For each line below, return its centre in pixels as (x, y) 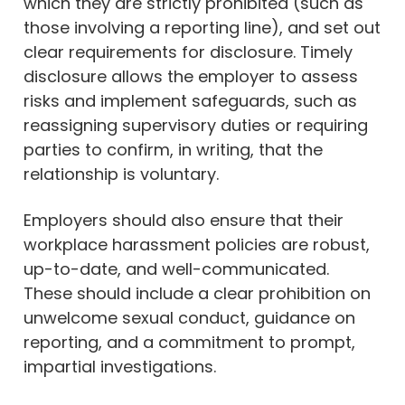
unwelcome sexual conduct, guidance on (189, 317)
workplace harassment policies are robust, (197, 244)
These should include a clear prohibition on (197, 293)
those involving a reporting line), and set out (202, 27)
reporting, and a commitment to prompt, (189, 342)
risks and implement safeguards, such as (190, 100)
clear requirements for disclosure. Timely (188, 52)
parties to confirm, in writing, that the (173, 149)
